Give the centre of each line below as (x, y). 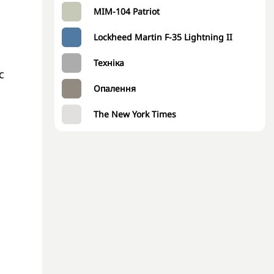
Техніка (109, 63)
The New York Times (135, 114)
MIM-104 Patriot (127, 11)
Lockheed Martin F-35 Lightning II (163, 37)
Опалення (115, 88)
